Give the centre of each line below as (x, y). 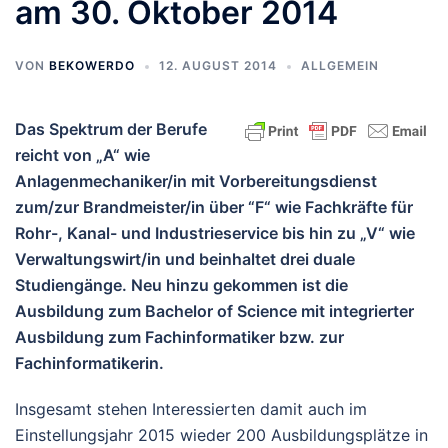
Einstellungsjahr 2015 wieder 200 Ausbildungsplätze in (221, 435)
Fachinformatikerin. (89, 363)
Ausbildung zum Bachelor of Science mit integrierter (214, 311)
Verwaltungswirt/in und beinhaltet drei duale (185, 259)
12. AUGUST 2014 (218, 65)
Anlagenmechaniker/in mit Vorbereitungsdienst (196, 181)
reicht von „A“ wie (82, 155)
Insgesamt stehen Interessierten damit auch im (191, 409)
